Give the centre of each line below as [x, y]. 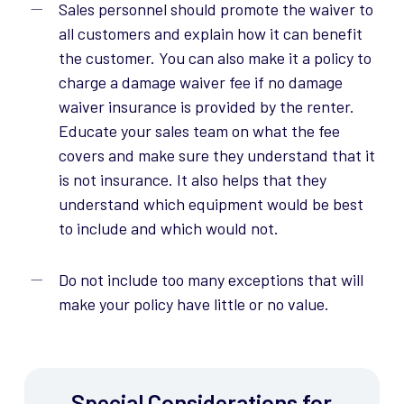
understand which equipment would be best [211, 204]
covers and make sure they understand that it [216, 156]
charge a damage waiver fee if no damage [200, 83]
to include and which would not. [168, 229]
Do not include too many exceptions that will [211, 280]
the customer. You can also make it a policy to [215, 58]
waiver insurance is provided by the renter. [206, 107]
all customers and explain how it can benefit [210, 34]
